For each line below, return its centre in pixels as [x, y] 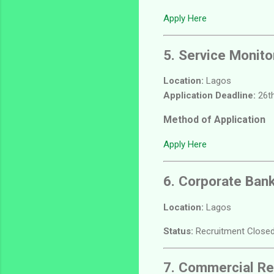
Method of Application [214, 120]
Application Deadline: [209, 96]
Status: [178, 231]
